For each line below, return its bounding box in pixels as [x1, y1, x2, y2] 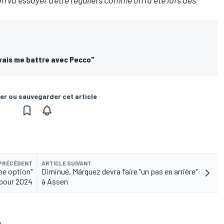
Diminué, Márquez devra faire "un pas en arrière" [41, 166, 197, 176]
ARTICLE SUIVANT [41, 159, 91, 166]
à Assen [41, 176, 68, 186]
